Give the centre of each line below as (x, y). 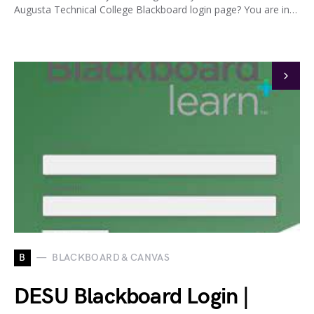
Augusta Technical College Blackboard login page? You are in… (156, 9)
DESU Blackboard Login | (132, 296)
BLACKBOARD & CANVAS (111, 258)
